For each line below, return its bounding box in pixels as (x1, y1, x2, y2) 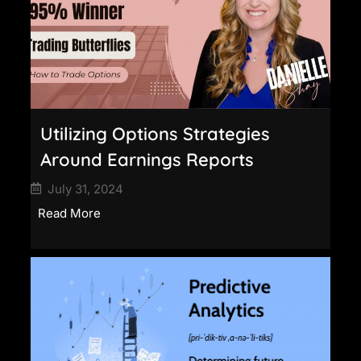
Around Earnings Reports (40, 147, 254, 171)
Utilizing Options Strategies (40, 122, 270, 145)
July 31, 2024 (48, 180, 123, 197)
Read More (38, 205, 101, 221)
